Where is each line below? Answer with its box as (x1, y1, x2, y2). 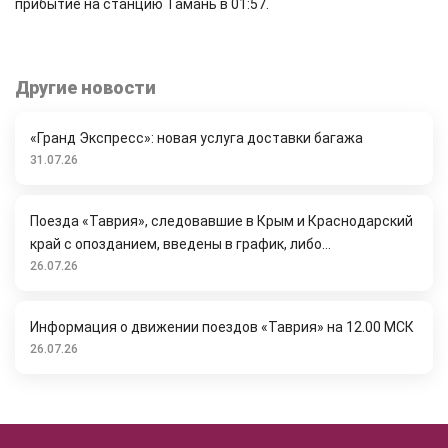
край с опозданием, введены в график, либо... (30, 236, 331, 252)
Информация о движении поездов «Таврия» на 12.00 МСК (30, 319, 414, 335)
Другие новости (15, 77, 156, 98)
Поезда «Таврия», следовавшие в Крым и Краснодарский (30, 213, 413, 229)
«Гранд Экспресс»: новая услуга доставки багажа (30, 130, 363, 146)
